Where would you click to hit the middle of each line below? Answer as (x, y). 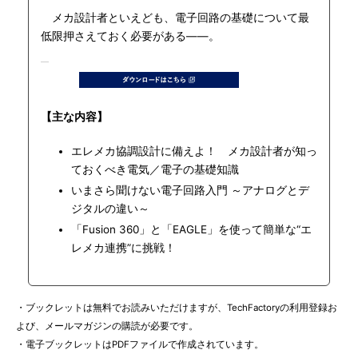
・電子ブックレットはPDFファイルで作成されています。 (140, 344)
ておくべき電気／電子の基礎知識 (155, 169)
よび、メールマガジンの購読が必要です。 (107, 326)
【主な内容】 (74, 117)
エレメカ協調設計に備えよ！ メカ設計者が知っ (194, 151)
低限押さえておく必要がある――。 (130, 36)
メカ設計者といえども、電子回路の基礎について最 (175, 18)
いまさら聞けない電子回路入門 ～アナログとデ (190, 190)
